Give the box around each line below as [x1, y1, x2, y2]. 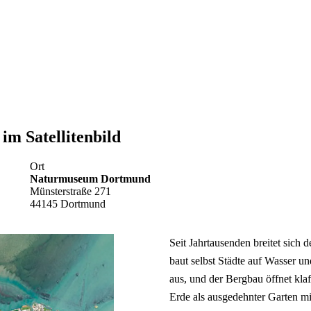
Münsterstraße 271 [29, 185, 111, 197]
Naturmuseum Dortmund [29, 172, 151, 185]
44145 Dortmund [29, 197, 106, 210]
